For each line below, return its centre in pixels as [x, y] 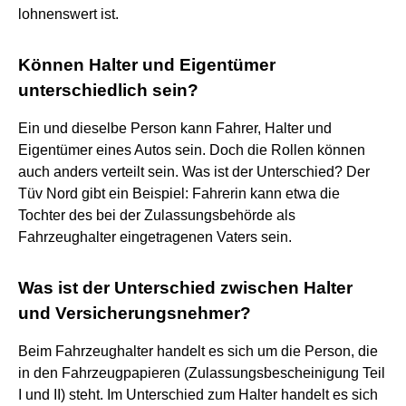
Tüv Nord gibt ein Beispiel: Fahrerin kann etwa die [179, 193]
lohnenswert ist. [68, 14]
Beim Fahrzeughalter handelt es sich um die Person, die [198, 351]
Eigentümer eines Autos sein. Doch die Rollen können [192, 150]
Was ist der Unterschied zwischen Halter [185, 287]
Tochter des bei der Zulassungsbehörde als [157, 215]
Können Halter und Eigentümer [147, 64]
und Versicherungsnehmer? [135, 313]
